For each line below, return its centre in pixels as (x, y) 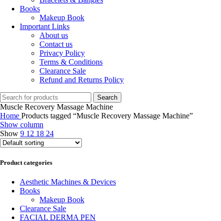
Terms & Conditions (71, 62)
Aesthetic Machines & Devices (68, 182)
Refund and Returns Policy (82, 80)
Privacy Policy (62, 53)
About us (54, 36)
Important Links (45, 27)
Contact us (56, 44)
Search (107, 98)
